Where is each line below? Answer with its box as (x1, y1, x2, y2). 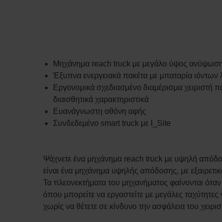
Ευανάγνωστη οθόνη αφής (53, 107, 146, 115)
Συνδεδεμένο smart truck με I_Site (53, 119, 171, 127)
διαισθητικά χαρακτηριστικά (53, 95, 149, 104)
